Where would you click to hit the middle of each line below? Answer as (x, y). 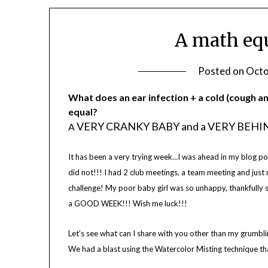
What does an (99, 98)
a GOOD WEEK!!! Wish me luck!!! (128, 204)
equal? (84, 112)
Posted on (222, 71)
